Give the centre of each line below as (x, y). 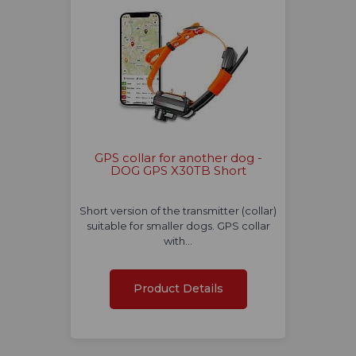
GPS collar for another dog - (178, 158)
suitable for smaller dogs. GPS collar (178, 226)
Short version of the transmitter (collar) (178, 211)
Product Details (178, 289)
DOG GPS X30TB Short (178, 171)
